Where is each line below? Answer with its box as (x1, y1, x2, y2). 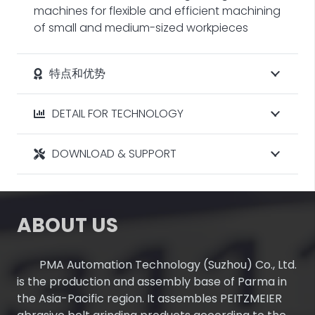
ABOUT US (17, 212, 118, 239)
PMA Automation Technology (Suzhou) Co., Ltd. (39, 256, 297, 273)
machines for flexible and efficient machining (34, 3, 281, 19)
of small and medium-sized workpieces (34, 20, 248, 36)
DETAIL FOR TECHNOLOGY (51, 105, 184, 122)
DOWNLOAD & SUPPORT (51, 146, 176, 162)
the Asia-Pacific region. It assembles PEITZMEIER (17, 290, 282, 307)
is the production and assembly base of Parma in (17, 273, 287, 290)
